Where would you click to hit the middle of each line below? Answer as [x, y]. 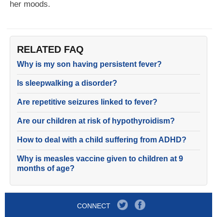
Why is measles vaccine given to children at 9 [100, 159]
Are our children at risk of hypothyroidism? [96, 121]
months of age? [46, 168]
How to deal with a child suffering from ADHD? [102, 140]
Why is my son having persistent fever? [89, 64]
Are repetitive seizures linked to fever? [87, 102]
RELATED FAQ [50, 49]
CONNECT [93, 206]
